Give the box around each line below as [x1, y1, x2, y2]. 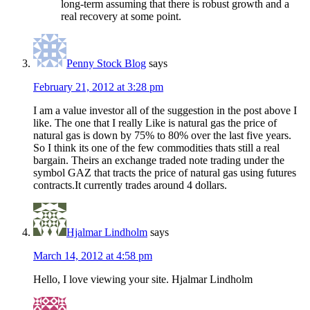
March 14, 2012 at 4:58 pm [33, 250, 152, 262]
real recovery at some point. [61, 10, 181, 23]
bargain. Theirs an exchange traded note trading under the [33, 154, 284, 167]
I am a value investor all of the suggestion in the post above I [33, 104, 297, 117]
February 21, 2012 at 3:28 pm [33, 81, 163, 93]
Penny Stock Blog [66, 57, 146, 70]
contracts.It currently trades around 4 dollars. [33, 179, 227, 192]
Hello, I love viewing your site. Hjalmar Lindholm [33, 273, 253, 286]
